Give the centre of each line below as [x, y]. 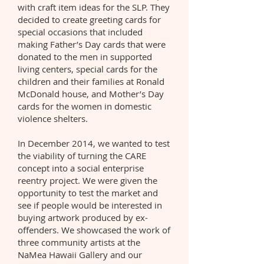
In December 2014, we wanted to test [94, 143]
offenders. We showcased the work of [94, 230]
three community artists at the [79, 242]
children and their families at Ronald [91, 81]
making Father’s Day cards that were [92, 44]
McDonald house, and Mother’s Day [91, 94]
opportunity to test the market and [88, 193]
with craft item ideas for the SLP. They [94, 7]
